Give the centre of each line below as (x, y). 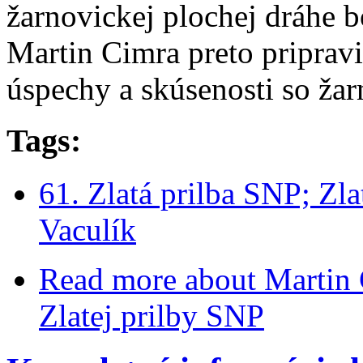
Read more (108, 280)
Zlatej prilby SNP (152, 316)
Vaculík (88, 230)
